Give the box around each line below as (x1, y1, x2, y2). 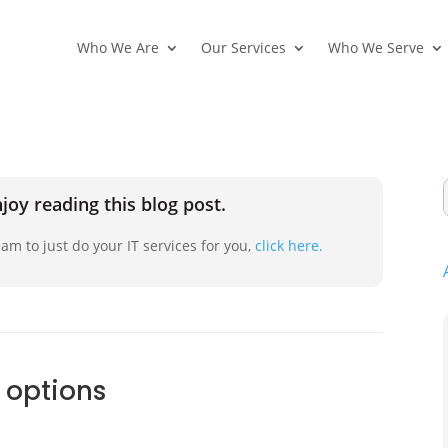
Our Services (200, 38, 286, 57)
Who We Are (76, 38, 159, 57)
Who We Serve (327, 38, 424, 57)
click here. (255, 235, 324, 255)
